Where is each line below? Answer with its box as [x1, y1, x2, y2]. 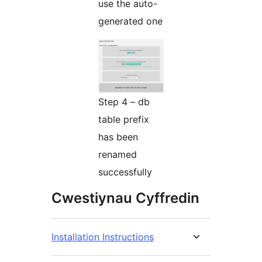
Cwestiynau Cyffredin [51, 189, 199, 207]
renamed [98, 149, 137, 161]
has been [98, 131, 138, 143]
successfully [98, 166, 152, 178]
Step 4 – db [98, 96, 150, 108]
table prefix [98, 113, 149, 126]
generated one [98, 15, 163, 27]
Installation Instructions [51, 231, 154, 243]
